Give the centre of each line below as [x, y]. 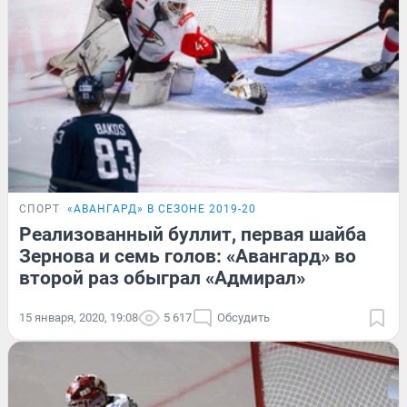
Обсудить [243, 318]
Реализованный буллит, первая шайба [193, 235]
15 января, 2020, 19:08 [79, 318]
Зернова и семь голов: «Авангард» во [188, 257]
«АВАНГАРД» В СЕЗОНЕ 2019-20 [162, 209]
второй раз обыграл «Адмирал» [162, 278]
